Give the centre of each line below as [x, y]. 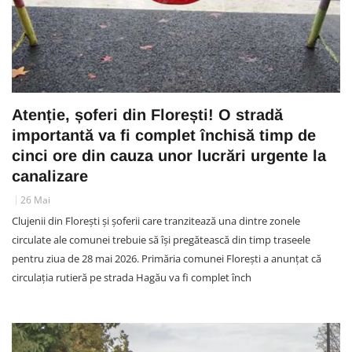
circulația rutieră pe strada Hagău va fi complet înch [132, 277]
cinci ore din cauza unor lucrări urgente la [169, 155]
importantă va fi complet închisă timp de [164, 135]
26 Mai [35, 200]
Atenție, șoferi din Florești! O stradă [147, 114]
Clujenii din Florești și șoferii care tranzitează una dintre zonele [156, 220]
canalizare [50, 176]
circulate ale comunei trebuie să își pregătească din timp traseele [161, 239]
